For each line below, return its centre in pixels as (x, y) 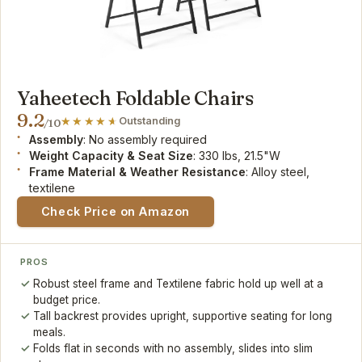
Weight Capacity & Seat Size (112, 155)
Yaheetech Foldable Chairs (135, 98)
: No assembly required (145, 139)
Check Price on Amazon (115, 211)
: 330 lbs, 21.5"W (237, 155)
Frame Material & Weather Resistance (138, 171)
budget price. (67, 299)
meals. (50, 332)
